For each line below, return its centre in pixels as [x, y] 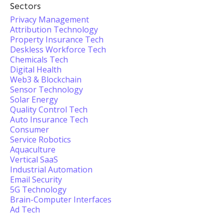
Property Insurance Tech [57, 39]
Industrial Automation [51, 169]
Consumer [29, 129]
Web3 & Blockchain [46, 79]
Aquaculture [33, 149]
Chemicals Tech [39, 59]
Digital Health [36, 69]
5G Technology [38, 189]
